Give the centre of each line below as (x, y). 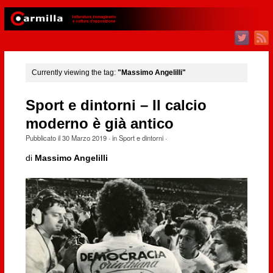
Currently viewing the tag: (74, 73)
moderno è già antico (99, 123)
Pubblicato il (44, 137)
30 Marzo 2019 (84, 137)
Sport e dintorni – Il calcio (116, 105)
